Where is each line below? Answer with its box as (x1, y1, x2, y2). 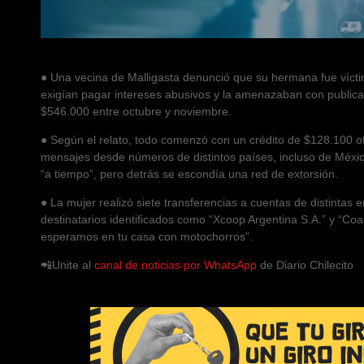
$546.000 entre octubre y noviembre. (41, 105, 232, 119)
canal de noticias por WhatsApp (94, 258, 257, 272)
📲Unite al (41, 258, 94, 272)
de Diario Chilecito (257, 258, 353, 272)
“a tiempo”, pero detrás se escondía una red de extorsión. (41, 167, 338, 181)
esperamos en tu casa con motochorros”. (41, 230, 253, 244)
